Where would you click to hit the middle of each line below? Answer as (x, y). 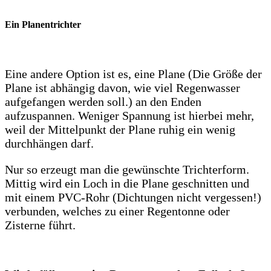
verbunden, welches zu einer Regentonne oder (117, 211)
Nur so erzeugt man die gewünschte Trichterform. (127, 170)
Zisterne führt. (42, 225)
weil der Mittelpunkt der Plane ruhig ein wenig (120, 130)
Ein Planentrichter (43, 24)
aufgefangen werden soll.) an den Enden (103, 102)
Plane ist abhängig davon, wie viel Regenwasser (122, 88)
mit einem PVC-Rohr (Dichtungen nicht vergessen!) (133, 198)
